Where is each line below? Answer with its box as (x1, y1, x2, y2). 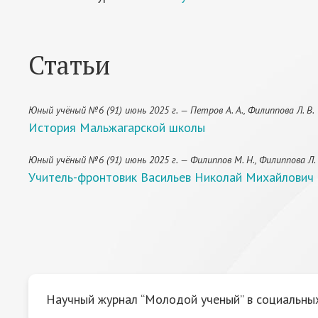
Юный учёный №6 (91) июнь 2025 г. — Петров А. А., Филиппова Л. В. (28, 104, 314, 116)
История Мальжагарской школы (28, 119, 205, 136)
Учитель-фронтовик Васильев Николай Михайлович (28, 169, 314, 185)
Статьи (28, 48, 110, 82)
